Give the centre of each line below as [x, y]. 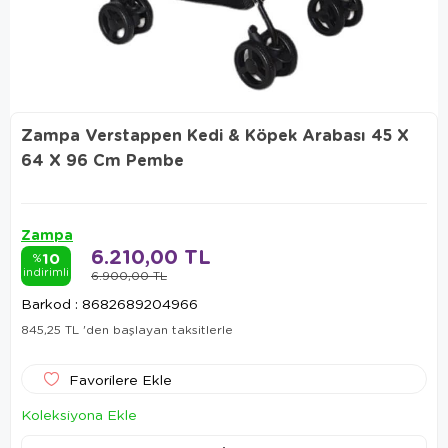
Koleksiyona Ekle [79, 414]
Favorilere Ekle [120, 379]
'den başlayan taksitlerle [158, 329]
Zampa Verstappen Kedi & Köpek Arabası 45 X [215, 135]
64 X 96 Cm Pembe [102, 160]
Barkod [46, 303]
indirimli [46, 272]
